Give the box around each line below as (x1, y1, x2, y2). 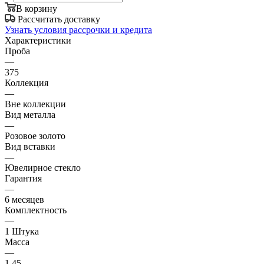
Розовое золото (5, 130, 65, 141)
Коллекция (5, 77, 48, 88)
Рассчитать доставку (18, 14, 100, 24)
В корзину (16, 3, 57, 14)
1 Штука (5, 226, 39, 236)
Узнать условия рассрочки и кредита (5, 24, 152, 35)
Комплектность (5, 204, 67, 215)
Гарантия (5, 173, 42, 183)
